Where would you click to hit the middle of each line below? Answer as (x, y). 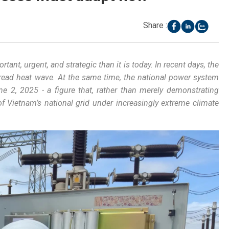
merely (152, 90)
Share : (155, 25)
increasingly (137, 103)
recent (174, 65)
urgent (36, 65)
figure (65, 90)
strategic (82, 65)
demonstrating (192, 90)
